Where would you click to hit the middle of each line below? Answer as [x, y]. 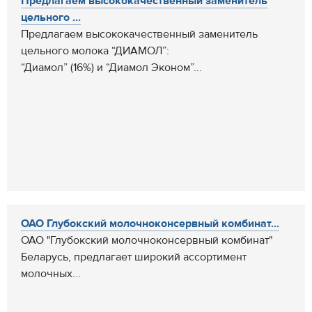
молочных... [51, 274]
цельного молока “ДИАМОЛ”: [95, 51]
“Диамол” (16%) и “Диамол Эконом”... [111, 68]
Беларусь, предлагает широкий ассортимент [134, 257]
